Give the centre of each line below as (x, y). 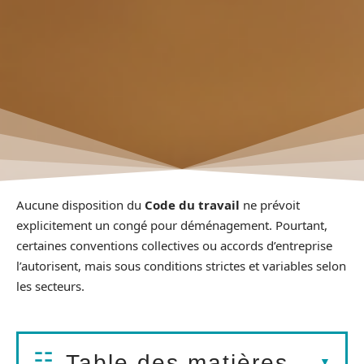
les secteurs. (50, 286)
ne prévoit (270, 205)
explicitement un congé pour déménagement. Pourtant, (172, 225)
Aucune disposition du (80, 205)
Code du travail (192, 205)
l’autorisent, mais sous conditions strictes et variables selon (181, 266)
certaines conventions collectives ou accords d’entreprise (174, 246)
